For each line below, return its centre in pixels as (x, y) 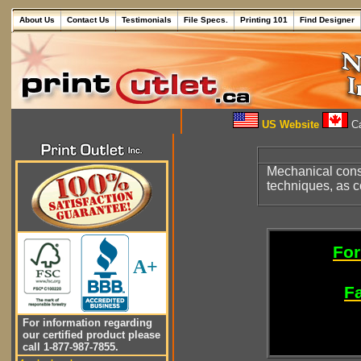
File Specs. (206, 20)
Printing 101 (264, 20)
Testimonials (147, 20)
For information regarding (86, 323)
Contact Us (88, 20)
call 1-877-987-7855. (69, 347)
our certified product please (90, 335)
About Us (37, 20)
